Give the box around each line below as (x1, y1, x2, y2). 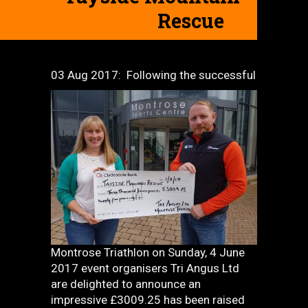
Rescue (157, 8, 224, 34)
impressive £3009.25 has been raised (51, 293, 245, 307)
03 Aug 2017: (51, 68, 126, 82)
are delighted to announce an (51, 277, 201, 291)
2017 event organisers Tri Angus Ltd (51, 261, 239, 275)
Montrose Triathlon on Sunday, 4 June (51, 245, 245, 259)
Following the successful (126, 68, 256, 82)
